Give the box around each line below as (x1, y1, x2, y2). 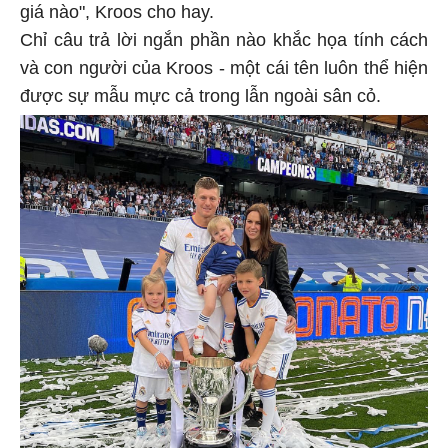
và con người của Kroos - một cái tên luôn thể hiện (20, 55, 428, 76)
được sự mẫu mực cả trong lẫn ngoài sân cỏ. (20, 83, 381, 104)
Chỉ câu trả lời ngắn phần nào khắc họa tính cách (20, 27, 428, 48)
